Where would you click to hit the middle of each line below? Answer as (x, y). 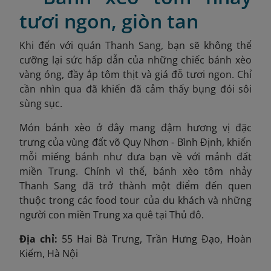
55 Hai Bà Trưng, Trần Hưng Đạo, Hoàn (157, 239)
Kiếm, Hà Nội (49, 253)
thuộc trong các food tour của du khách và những (135, 200)
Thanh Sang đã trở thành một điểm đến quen (135, 185)
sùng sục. (41, 103)
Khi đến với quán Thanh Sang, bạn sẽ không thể (135, 45)
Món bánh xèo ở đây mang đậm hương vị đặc (135, 127)
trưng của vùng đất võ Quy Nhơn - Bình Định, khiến (135, 142)
